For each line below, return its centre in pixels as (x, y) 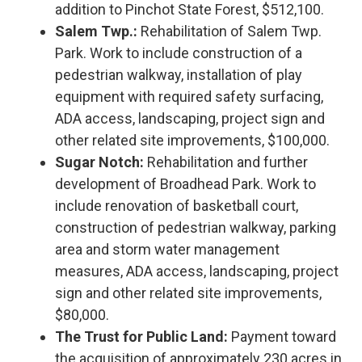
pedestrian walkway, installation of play (179, 74)
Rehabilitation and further (226, 162)
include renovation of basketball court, (177, 205)
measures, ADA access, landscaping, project (197, 271)
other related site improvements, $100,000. (192, 140)
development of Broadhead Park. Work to (185, 183)
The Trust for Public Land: (141, 336)
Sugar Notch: (99, 162)
